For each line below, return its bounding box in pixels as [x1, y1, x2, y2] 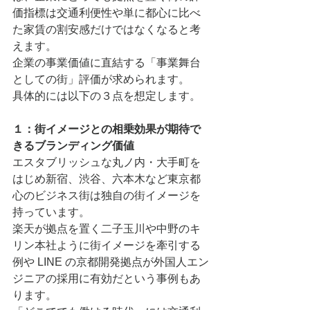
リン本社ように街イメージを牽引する [12, 239, 201, 251]
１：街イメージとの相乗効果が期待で [12, 123, 201, 135]
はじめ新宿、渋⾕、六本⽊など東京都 [12, 173, 201, 185]
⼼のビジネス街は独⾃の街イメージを [12, 190, 201, 201]
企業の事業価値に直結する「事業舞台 [12, 57, 201, 69]
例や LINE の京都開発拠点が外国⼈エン [12, 256, 209, 268]
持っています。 [12, 206, 90, 218]
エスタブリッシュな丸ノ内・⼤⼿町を [12, 156, 201, 168]
